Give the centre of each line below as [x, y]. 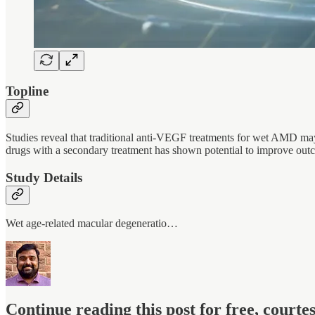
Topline [27, 91]
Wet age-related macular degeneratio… [92, 224]
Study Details [44, 177]
